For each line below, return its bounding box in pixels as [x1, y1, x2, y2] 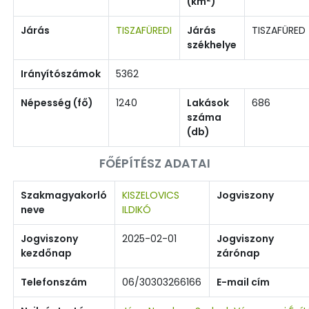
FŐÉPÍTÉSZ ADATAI [99, 154, 210, 172]
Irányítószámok [21, 66, 101, 81]
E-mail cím [217, 275, 270, 289]
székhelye [187, 37, 237, 52]
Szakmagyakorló [21, 188, 107, 202]
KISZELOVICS [122, 188, 179, 202]
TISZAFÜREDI [116, 23, 172, 37]
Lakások [187, 95, 229, 110]
